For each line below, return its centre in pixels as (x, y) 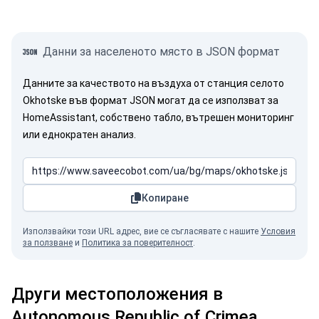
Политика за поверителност (137, 243)
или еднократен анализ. (79, 135)
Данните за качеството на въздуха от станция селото (153, 83)
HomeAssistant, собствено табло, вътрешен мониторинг (158, 117)
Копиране (165, 198)
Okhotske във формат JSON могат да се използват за (151, 100)
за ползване (48, 243)
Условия (278, 231)
